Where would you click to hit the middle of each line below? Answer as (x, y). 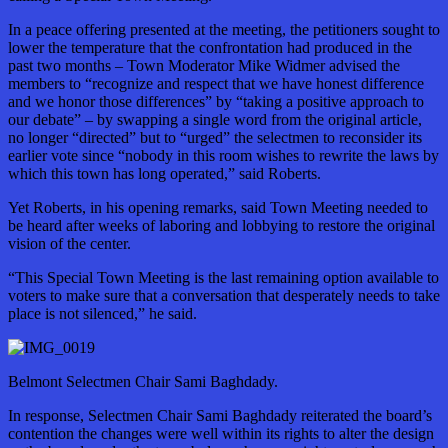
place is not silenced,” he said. (102, 314)
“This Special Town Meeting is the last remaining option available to (223, 278)
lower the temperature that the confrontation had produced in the (210, 48)
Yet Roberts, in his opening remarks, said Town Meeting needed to (218, 208)
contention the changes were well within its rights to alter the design (221, 434)
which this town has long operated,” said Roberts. (164, 174)
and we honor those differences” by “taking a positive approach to (216, 102)
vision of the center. (69, 244)
